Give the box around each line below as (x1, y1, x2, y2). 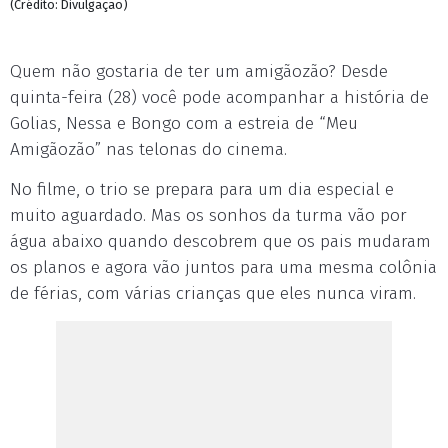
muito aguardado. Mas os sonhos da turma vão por (10, 205, 407, 226)
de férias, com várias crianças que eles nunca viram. (10, 283, 416, 304)
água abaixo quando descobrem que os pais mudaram (10, 231, 431, 252)
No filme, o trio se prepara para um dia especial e (10, 179, 394, 200)
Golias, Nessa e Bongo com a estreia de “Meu (10, 113, 358, 134)
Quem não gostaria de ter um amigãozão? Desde (10, 61, 388, 82)
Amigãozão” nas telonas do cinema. (10, 139, 287, 160)
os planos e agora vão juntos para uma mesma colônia (10, 257, 437, 278)
